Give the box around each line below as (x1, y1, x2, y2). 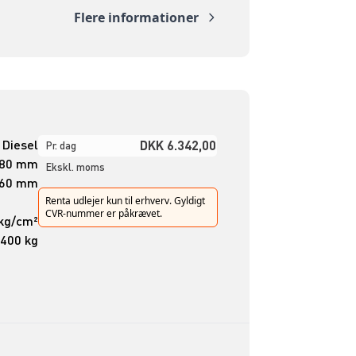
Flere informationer (73, 9, 199, 27)
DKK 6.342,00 (139, 136, 216, 153)
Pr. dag (45, 138, 76, 152)
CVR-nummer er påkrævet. (44, 206, 162, 220)
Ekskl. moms (45, 160, 105, 173)
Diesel (2, 135, 38, 153)
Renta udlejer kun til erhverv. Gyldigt (44, 193, 205, 207)
